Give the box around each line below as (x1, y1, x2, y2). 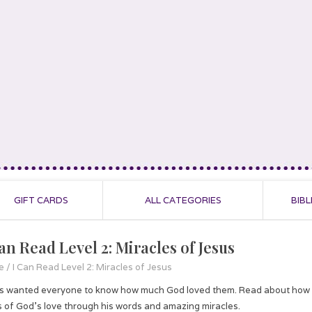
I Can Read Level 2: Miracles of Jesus (13, 261, 172, 273)
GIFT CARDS (13, 194, 68, 206)
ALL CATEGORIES (144, 194, 221, 206)
